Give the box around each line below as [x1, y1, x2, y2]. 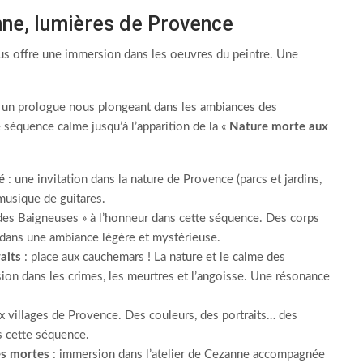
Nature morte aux [229, 121, 328, 133]
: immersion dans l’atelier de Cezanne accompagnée [49, 348, 325, 361]
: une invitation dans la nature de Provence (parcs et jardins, [5, 173, 322, 186]
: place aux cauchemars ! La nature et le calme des [21, 251, 285, 263]
